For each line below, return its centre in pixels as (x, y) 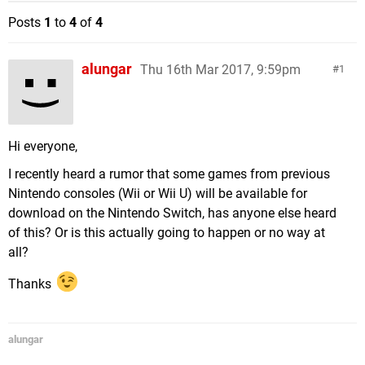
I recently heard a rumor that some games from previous (169, 174)
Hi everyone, (43, 146)
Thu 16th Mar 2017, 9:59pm (220, 70)
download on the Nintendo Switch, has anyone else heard (172, 213)
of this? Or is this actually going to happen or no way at (167, 233)
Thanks (31, 284)
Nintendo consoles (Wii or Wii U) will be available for (158, 193)
